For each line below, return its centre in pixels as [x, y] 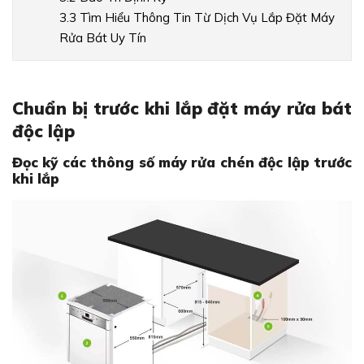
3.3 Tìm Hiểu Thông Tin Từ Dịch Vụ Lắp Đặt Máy [197, 18]
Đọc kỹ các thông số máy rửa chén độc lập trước [182, 162]
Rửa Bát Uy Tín [103, 38]
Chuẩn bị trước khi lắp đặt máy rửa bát [182, 108]
